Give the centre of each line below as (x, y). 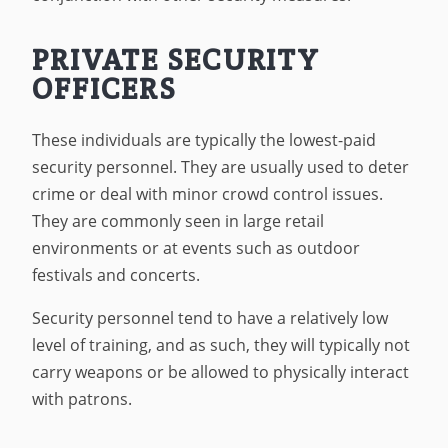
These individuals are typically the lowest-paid (204, 140)
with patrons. (82, 398)
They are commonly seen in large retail (178, 221)
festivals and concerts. (118, 275)
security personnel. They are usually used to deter (221, 167)
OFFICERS (104, 88)
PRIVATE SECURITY (176, 59)
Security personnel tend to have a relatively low (210, 317)
